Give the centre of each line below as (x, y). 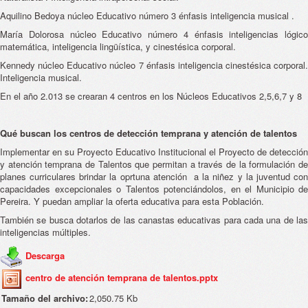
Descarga (45, 256)
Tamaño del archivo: (45, 298)
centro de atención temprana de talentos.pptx (122, 278)
